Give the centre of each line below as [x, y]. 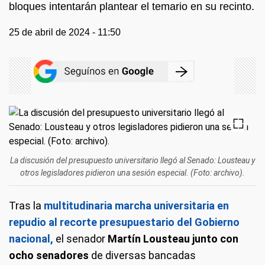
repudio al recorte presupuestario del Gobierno [124, 222]
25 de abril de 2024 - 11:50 [65, 32]
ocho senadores [49, 255]
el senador [80, 239]
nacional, [31, 239]
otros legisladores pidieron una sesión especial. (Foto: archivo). [132, 173]
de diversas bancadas [142, 255]
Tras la [25, 206]
